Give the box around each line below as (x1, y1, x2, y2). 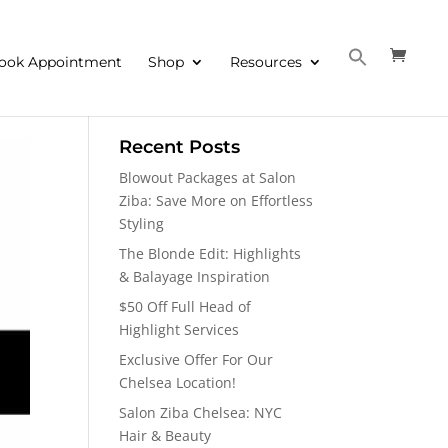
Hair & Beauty (119, 426, 212, 445)
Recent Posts (119, 136, 241, 158)
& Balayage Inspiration (119, 267, 271, 286)
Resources (230, 53, 302, 71)
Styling (119, 214, 165, 233)
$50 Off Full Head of (119, 297, 252, 316)
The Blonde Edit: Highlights (119, 244, 302, 263)
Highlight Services (119, 320, 240, 339)
